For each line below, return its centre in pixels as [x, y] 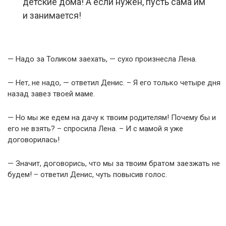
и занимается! [52, 15]
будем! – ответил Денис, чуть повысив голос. [87, 175]
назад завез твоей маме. [51, 94]
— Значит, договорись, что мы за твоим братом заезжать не [114, 163]
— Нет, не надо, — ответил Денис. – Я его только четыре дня [114, 83]
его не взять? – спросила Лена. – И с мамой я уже [95, 129]
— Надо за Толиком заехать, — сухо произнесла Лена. [102, 59]
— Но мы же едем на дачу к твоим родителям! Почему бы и [112, 118]
